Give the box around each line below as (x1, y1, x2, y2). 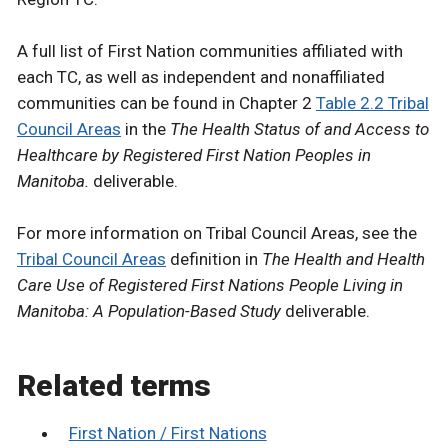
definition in (166, 249, 262, 270)
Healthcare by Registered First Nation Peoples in (17, 145, 371, 166)
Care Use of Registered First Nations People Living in (17, 275, 403, 296)
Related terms (17, 368, 211, 404)
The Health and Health (262, 249, 425, 270)
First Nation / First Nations (68, 423, 267, 444)
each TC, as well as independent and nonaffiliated (17, 67, 385, 88)
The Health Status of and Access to (170, 119, 429, 140)
